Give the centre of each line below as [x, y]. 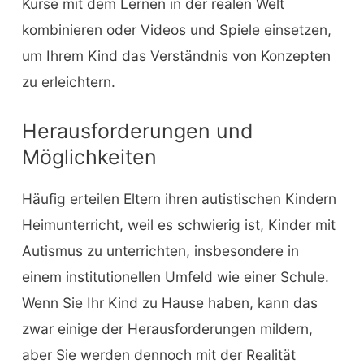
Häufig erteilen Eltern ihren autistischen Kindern [179, 198]
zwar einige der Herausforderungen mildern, [167, 328]
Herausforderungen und [137, 130]
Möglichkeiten [89, 156]
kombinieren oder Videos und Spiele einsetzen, [176, 30]
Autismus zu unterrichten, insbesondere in [160, 250]
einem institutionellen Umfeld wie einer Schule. [175, 276]
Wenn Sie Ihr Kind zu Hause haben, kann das [169, 302]
